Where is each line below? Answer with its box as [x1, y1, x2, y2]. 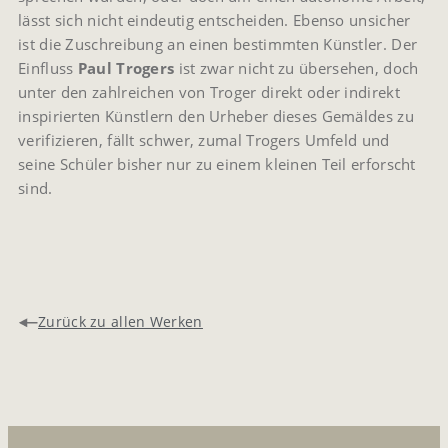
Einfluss [18, 58, 78, 79]
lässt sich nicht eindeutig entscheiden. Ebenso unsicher [18, 10, 411, 31]
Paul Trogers [77, 58, 175, 79]
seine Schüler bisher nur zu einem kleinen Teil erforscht [18, 154, 416, 175]
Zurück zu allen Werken [38, 312, 203, 332]
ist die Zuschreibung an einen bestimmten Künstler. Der [18, 34, 418, 55]
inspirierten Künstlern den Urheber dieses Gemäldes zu [18, 106, 414, 127]
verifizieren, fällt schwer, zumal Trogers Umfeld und [18, 130, 390, 151]
